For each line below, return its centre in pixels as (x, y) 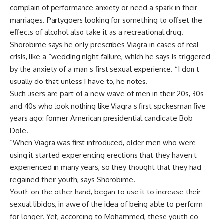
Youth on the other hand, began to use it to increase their (105, 192)
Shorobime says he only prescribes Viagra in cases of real (104, 44)
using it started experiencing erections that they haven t (103, 155)
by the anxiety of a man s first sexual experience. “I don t (105, 69)
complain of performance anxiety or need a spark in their (104, 8)
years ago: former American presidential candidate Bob (101, 118)
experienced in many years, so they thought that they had (106, 167)
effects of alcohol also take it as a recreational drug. (96, 32)
